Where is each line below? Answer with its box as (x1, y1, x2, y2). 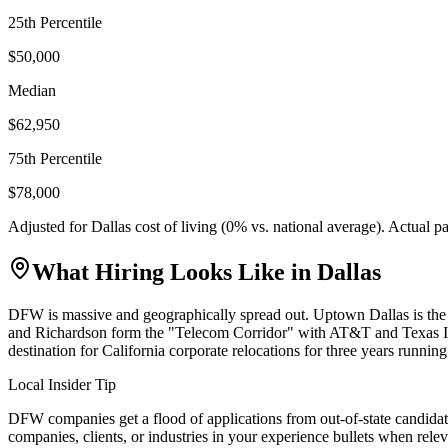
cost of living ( (131, 217, 226, 235)
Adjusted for (8, 217, 91, 235)
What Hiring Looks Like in (32, 258, 317, 285)
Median (8, 81, 56, 99)
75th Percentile (8, 149, 102, 167)
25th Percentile (8, 13, 102, 31)
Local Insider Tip (8, 375, 116, 393)
